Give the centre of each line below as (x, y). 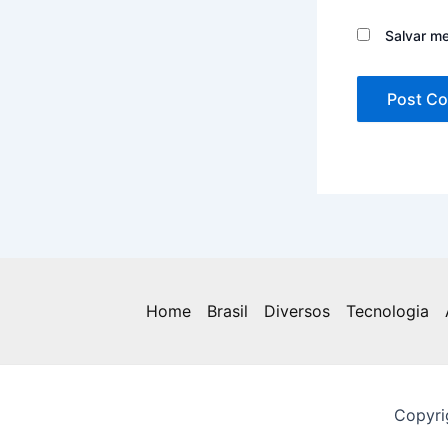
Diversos (297, 311)
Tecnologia (387, 311)
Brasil (227, 311)
